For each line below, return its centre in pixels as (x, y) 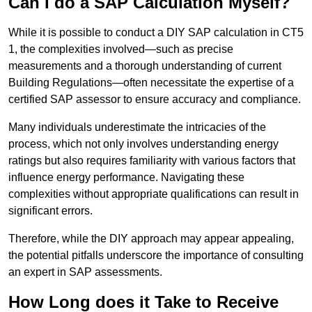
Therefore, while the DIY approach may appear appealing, (151, 239)
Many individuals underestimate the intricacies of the (137, 127)
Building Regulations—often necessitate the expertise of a (151, 83)
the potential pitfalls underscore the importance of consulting (156, 256)
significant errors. (50, 211)
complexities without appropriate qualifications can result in (154, 194)
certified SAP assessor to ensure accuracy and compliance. (155, 100)
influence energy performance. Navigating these (126, 178)
